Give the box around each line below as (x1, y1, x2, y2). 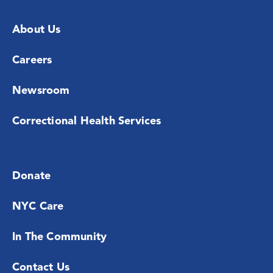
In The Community (12, 232, 107, 243)
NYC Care (12, 201, 64, 213)
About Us (12, 24, 61, 36)
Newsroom (12, 85, 70, 97)
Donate (12, 171, 51, 182)
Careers (12, 55, 52, 66)
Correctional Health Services (12, 116, 161, 127)
